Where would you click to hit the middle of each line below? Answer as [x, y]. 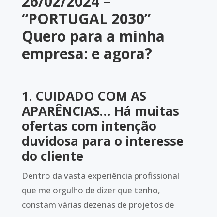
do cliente [52, 156]
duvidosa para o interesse [102, 141]
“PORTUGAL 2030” [86, 19]
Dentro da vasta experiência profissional [100, 176]
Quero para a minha [93, 36]
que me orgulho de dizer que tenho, [91, 190]
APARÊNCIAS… [66, 111]
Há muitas [147, 111]
